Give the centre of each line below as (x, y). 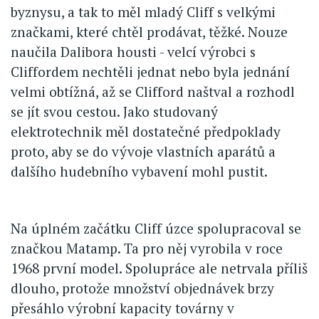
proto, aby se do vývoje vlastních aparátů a (143, 151)
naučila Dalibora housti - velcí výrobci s (133, 51)
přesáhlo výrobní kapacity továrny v (122, 308)
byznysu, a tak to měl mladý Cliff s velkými (143, 11)
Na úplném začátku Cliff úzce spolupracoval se (156, 228)
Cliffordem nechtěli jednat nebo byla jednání (150, 71)
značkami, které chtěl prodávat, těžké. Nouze (149, 31)
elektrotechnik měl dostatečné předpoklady (146, 131)
